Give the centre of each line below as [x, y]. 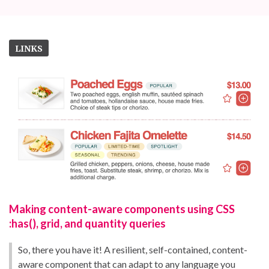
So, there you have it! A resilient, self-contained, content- [133, 249]
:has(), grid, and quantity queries [87, 223]
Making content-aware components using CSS [122, 209]
